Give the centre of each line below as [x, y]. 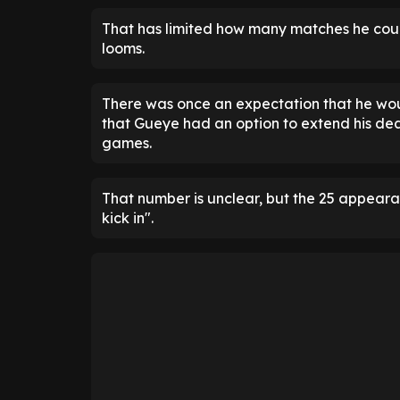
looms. [123, 48]
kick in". [128, 218]
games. [127, 143]
